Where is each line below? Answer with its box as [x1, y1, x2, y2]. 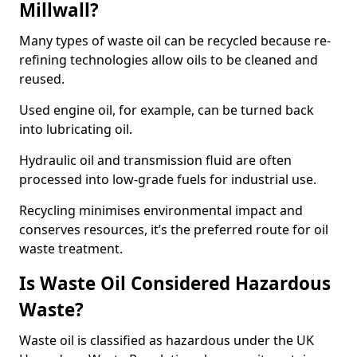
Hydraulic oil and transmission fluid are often [19, 151, 292, 169]
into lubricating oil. [19, 120, 132, 138]
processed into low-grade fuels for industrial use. [19, 171, 316, 188]
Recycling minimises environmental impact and [19, 202, 303, 219]
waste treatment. [19, 240, 123, 257]
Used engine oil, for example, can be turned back [19, 101, 314, 119]
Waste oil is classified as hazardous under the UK [19, 331, 314, 349]
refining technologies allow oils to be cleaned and [19, 51, 318, 69]
